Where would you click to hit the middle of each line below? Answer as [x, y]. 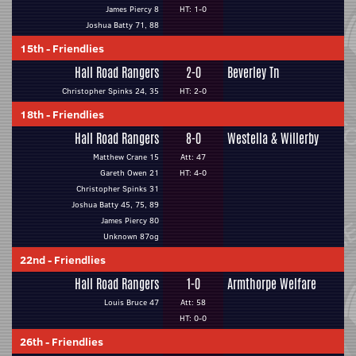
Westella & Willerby [273, 139]
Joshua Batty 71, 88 [122, 25]
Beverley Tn [253, 73]
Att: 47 [193, 157]
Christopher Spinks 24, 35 [110, 91]
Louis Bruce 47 [132, 302]
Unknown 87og [131, 236]
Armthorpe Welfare [272, 284]
